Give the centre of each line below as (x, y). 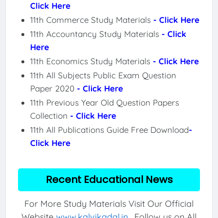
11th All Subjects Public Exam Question (103, 75)
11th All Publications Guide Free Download (109, 129)
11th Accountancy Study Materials (96, 34)
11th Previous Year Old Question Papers (104, 102)
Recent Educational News (109, 179)
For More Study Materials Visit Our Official (109, 204)
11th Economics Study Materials (91, 61)
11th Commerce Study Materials (91, 19)
